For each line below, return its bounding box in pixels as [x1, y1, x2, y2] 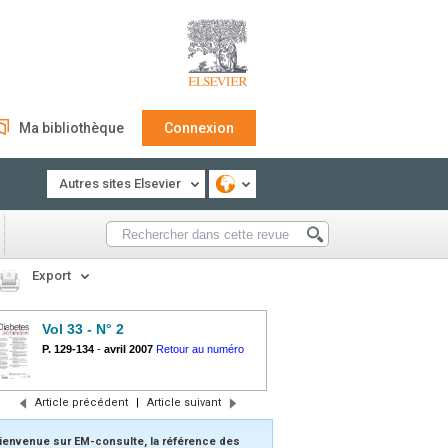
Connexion [164, 120, 234, 136]
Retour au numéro [156, 343, 244, 355]
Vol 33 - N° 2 [42, 321, 124, 337]
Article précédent [34, 396, 128, 409]
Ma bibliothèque [19, 120, 124, 136]
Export [32, 268, 71, 283]
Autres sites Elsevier [59, 176, 181, 191]
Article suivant [146, 396, 221, 409]
